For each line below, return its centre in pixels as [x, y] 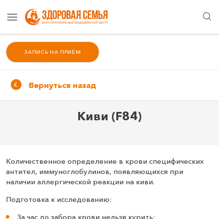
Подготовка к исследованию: [59, 199]
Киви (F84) [109, 116]
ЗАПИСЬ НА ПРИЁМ [53, 52]
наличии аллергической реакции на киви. [80, 182]
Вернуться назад [62, 85]
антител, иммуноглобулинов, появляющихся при [95, 172]
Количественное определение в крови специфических [105, 161]
